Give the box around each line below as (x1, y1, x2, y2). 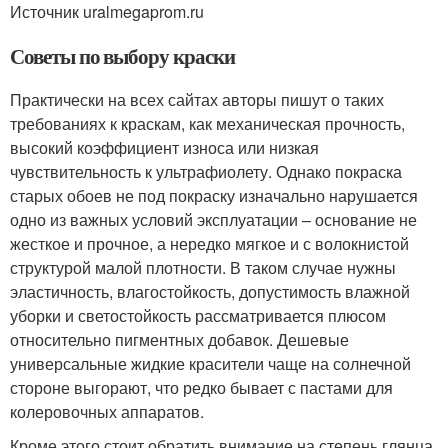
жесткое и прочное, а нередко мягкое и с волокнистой (10, 232, 409, 255)
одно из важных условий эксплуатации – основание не (10, 208, 417, 231)
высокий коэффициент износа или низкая (10, 136, 319, 159)
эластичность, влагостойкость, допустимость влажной (10, 280, 410, 303)
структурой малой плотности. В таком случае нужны (10, 256, 396, 279)
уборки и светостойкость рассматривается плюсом (10, 304, 386, 327)
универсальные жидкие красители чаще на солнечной (10, 352, 411, 375)
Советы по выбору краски (10, 41, 235, 71)
